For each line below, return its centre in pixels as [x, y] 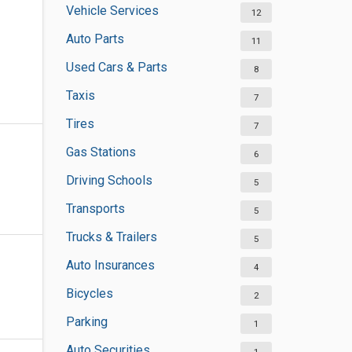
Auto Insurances [110, 265]
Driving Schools [109, 180]
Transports [95, 209]
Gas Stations [101, 152]
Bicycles [89, 293]
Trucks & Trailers [111, 237]
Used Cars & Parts [116, 67]
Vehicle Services [112, 11]
